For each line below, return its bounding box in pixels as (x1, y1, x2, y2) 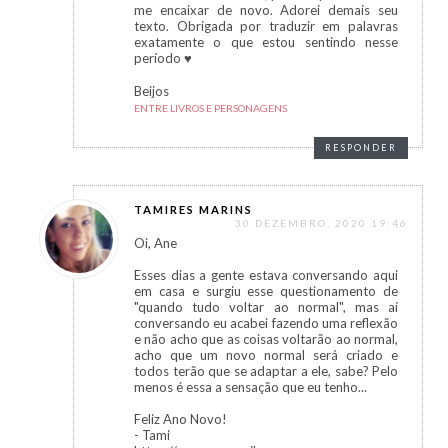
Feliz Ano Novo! (134, 411, 227, 428)
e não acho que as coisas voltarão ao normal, (134, 331, 398, 348)
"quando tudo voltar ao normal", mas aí (134, 299, 398, 316)
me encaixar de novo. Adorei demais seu (134, 2, 398, 19)
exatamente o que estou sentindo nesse (134, 34, 398, 51)
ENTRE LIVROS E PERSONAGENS (134, 102, 287, 115)
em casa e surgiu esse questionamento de (134, 283, 398, 300)
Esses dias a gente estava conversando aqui (134, 267, 398, 284)
